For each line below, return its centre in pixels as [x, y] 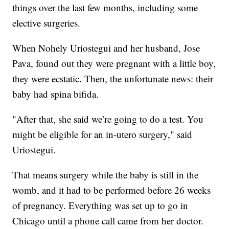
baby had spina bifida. [56, 94]
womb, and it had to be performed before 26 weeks [112, 190]
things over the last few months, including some [105, 8]
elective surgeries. [47, 23]
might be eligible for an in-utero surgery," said [102, 134]
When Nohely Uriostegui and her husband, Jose [106, 48]
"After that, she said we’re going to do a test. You [108, 119]
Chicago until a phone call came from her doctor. [108, 221]
